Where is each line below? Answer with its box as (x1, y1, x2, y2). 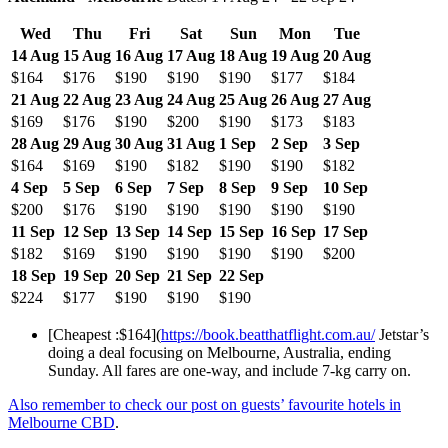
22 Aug (63, 90, 111, 108)
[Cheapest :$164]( (48, 325, 161, 343)
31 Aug (167, 134, 215, 152)
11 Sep (11, 222, 55, 240)
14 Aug (11, 46, 59, 64)
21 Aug (11, 90, 59, 108)
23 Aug (115, 90, 163, 108)
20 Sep (115, 266, 160, 284)
